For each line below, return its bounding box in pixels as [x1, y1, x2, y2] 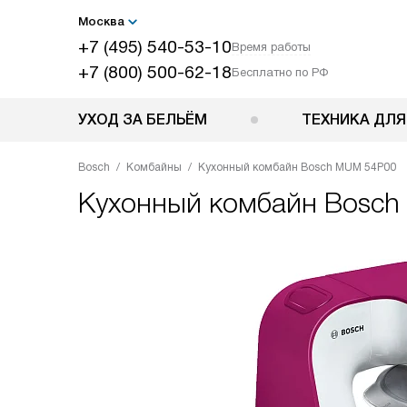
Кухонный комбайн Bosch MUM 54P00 [198, 161, 396, 174]
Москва [78, 15, 124, 28]
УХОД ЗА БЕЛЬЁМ [78, 112, 207, 127]
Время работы [232, 40, 311, 54]
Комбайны [126, 161, 182, 174]
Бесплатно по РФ [232, 65, 328, 79]
